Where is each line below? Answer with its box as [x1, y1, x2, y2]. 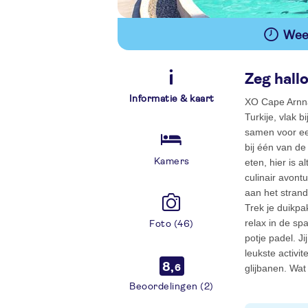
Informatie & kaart [129, 94, 214, 104]
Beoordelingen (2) [129, 282, 214, 291]
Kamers [153, 157, 190, 166]
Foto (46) [149, 219, 194, 229]
